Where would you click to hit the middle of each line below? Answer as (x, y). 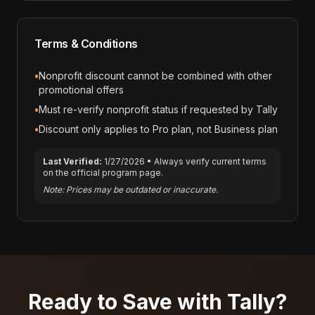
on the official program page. (103, 173)
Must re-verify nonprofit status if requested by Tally (158, 109)
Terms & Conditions (86, 44)
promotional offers (81, 90)
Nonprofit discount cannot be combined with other (155, 76)
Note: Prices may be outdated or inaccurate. (130, 189)
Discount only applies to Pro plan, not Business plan (158, 129)
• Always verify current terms (206, 161)
